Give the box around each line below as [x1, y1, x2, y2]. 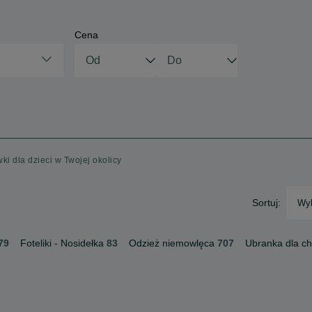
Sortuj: [252, 197, 281, 208]
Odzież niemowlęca [129, 237, 214, 249]
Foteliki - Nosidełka [20, 237, 104, 249]
